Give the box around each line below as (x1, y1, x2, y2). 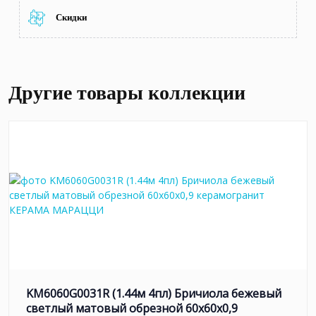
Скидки (56, 12, 87, 23)
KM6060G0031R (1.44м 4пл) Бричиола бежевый (26, 285, 281, 301)
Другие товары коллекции (8, 81, 245, 104)
